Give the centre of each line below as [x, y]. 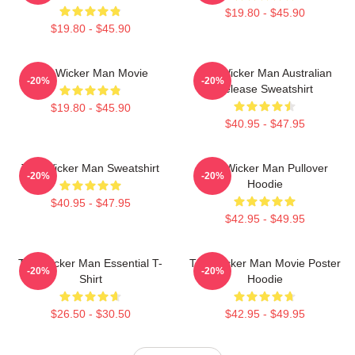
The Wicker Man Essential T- [90, 263]
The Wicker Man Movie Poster [265, 263]
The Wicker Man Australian [265, 73]
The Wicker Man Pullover [265, 168]
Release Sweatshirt [265, 88]
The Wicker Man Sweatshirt [90, 168]
